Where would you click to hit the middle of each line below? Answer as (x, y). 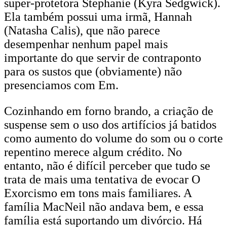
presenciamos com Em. (61, 85)
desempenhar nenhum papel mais (86, 44)
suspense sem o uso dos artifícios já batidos (110, 125)
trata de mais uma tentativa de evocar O (102, 179)
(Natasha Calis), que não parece (82, 30)
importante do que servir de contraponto (103, 58)
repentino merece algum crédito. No (93, 152)
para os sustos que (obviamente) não (93, 71)
